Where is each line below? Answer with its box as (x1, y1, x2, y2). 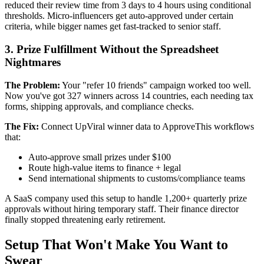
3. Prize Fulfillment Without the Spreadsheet (5, 43, 219, 56)
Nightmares (5, 56, 61, 69)
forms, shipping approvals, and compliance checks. (5, 101, 194, 111)
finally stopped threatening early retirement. (5, 214, 166, 225)
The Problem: (5, 80, 60, 90)
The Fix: (5, 121, 39, 131)
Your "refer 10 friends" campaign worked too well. (60, 80, 251, 90)
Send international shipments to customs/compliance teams (28, 173, 245, 183)
